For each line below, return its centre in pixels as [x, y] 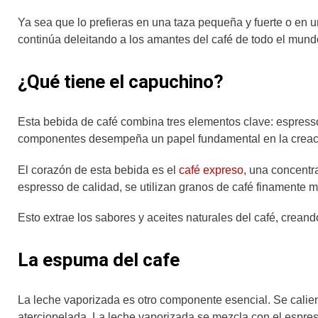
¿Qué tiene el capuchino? [121, 82]
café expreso [211, 170]
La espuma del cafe [99, 259]
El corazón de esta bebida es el [98, 170]
